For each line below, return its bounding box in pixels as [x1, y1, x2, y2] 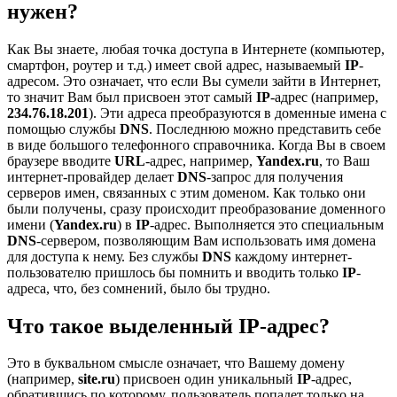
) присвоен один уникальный [115, 371, 297, 387]
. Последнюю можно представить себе [149, 121, 381, 136]
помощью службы [7, 121, 120, 136]
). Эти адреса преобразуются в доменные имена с [89, 105, 386, 121]
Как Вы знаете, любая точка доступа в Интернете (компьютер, [7, 41, 385, 57]
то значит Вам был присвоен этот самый [7, 89, 256, 105]
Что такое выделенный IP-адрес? [7, 314, 330, 338]
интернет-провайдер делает [7, 168, 177, 184]
